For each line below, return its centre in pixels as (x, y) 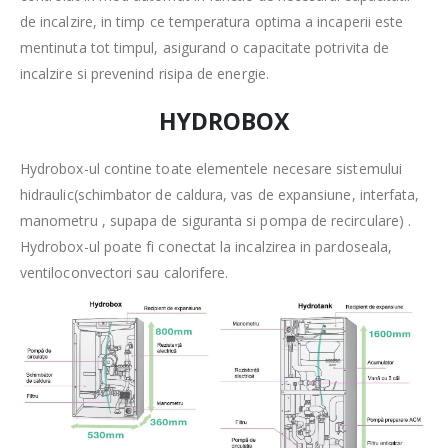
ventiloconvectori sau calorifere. (124, 272)
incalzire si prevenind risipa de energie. (144, 73)
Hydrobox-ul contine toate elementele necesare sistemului (211, 168)
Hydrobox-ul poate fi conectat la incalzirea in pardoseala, (206, 246)
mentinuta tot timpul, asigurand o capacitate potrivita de (204, 47)
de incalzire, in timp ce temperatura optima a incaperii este (212, 21)
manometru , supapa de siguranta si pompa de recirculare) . (216, 220)
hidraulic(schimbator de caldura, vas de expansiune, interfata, (220, 194)
